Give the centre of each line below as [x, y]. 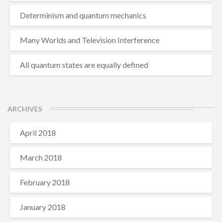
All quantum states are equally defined [84, 65]
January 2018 [43, 207]
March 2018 [41, 157]
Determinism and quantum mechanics [83, 15]
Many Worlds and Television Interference [90, 40]
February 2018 [45, 182]
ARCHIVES [25, 109]
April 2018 [38, 133]
